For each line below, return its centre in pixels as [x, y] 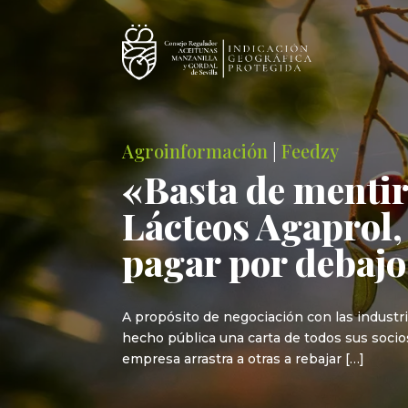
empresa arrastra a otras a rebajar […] [244, 359]
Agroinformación [195, 150]
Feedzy [311, 150]
